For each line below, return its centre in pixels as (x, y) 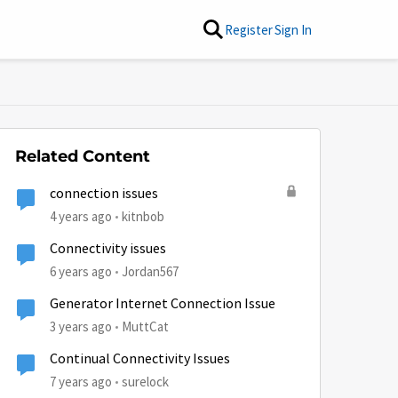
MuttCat (145, 326)
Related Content (83, 156)
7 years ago (81, 382)
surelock (145, 382)
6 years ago (81, 271)
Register (249, 29)
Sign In (293, 29)
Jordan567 (150, 271)
